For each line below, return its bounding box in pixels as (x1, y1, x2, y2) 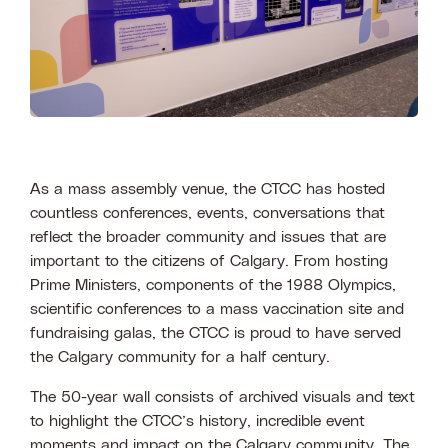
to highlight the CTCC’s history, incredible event (30, 412, 365, 429)
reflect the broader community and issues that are (30, 228, 386, 245)
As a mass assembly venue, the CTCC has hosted (30, 180, 385, 197)
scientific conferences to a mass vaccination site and (30, 300, 404, 317)
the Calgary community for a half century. (30, 348, 340, 365)
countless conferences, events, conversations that (30, 204, 385, 221)
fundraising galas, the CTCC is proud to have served (30, 324, 401, 341)
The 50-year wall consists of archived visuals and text (30, 388, 415, 405)
